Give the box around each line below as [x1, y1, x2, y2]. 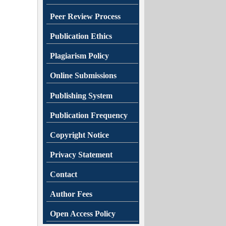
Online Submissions [50, 71, 117, 80]
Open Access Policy [50, 209, 116, 218]
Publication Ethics [50, 32, 112, 41]
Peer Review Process [50, 12, 121, 21]
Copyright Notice [50, 130, 109, 139]
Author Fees [50, 190, 92, 199]
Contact [50, 170, 77, 179]
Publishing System [50, 91, 112, 100]
